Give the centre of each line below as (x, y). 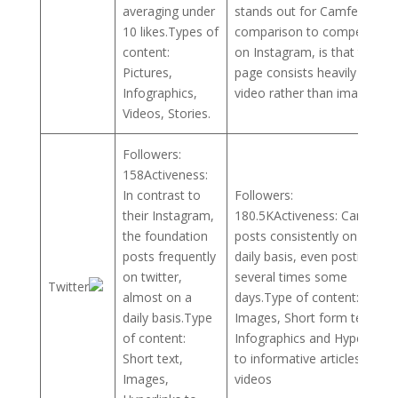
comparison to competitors (314, 31)
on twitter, (152, 276)
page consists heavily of (303, 72)
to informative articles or (306, 358)
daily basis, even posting (304, 256)
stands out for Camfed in (306, 11)
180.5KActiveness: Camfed (310, 215)
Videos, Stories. (167, 113)
